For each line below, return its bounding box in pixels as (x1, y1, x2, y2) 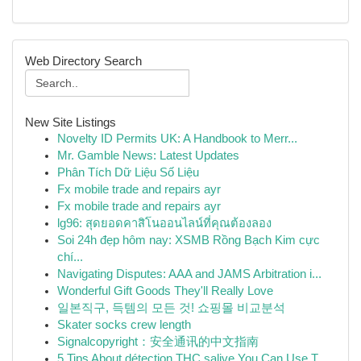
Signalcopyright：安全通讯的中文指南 (57, 335, 259, 348)
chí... (57, 251, 83, 263)
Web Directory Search (25, 54, 142, 68)
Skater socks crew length (57, 318, 191, 331)
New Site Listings (25, 115, 116, 129)
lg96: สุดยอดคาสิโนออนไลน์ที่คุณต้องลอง (57, 217, 272, 230)
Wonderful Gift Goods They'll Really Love (57, 284, 273, 297)
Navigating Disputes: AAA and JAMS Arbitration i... (57, 268, 322, 280)
